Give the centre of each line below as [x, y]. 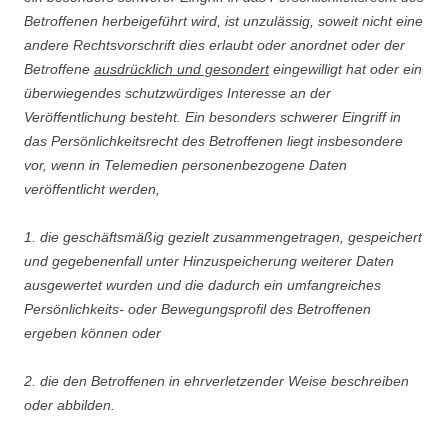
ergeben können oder [92, 333]
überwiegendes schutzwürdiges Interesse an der [177, 93]
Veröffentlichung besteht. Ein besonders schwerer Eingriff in [212, 117]
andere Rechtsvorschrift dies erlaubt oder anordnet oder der [214, 45]
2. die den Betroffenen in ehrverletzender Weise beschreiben [216, 381]
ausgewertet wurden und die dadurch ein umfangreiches [202, 285]
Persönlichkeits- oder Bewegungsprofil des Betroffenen [197, 309]
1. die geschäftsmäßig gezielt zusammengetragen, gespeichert [223, 237]
